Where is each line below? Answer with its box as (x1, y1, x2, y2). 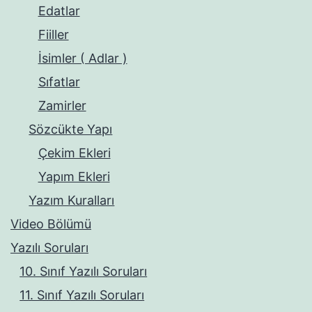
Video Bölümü (10, 217, 91, 232)
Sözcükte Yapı (29, 122, 113, 137)
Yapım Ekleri (38, 169, 110, 185)
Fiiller (38, 27, 69, 42)
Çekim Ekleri (38, 146, 111, 161)
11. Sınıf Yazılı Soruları (19, 288, 145, 303)
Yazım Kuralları (29, 193, 115, 208)
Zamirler (38, 98, 86, 114)
